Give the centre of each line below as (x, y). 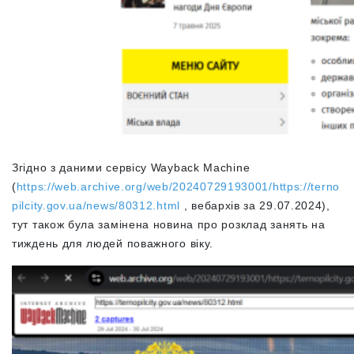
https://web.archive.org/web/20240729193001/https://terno (178, 186)
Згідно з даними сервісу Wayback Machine (131, 168)
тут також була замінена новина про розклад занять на (169, 224)
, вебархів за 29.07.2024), (255, 205)
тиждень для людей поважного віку (111, 243)
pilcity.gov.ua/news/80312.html (96, 205)
